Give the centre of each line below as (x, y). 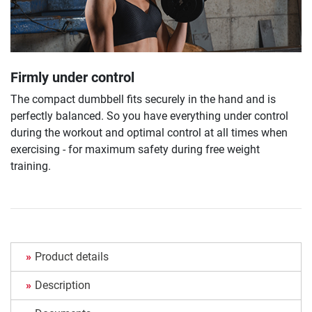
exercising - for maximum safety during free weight (135, 149)
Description (63, 285)
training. (31, 166)
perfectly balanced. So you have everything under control (149, 116)
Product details (72, 256)
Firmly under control (72, 77)
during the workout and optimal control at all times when (149, 132)
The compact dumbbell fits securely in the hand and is (143, 99)
